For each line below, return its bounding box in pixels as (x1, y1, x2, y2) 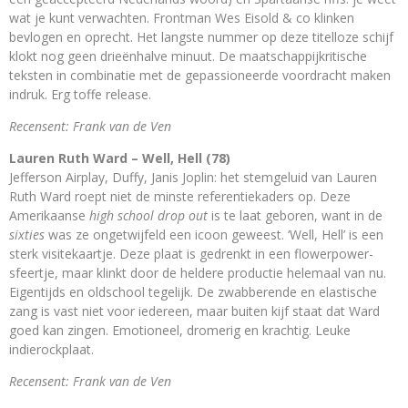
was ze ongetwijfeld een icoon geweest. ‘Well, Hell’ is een (45, 226, 383, 244)
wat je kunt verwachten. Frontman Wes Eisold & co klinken (9, 9, 354, 27)
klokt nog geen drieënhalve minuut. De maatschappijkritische (9, 47, 367, 66)
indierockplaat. (9, 341, 94, 359)
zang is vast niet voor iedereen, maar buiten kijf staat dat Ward (9, 302, 380, 321)
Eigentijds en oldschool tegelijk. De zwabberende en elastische (9, 283, 377, 301)
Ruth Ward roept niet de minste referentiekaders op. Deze (9, 188, 351, 206)
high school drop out (89, 207, 208, 225)
